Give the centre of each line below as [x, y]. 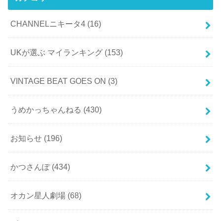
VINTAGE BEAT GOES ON [59, 81]
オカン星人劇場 [39, 195]
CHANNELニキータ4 [49, 23]
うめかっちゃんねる [47, 109]
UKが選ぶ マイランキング [58, 52]
